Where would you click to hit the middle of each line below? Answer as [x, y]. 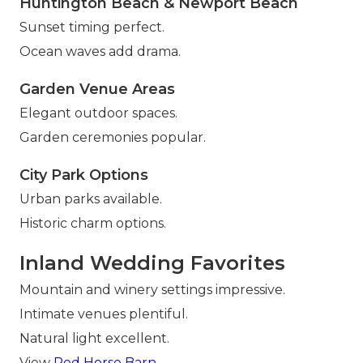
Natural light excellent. [94, 339]
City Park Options [84, 175]
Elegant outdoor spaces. [98, 113]
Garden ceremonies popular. [113, 138]
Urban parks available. [91, 199]
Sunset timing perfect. [92, 28]
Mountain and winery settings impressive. [152, 290]
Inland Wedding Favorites [152, 263]
